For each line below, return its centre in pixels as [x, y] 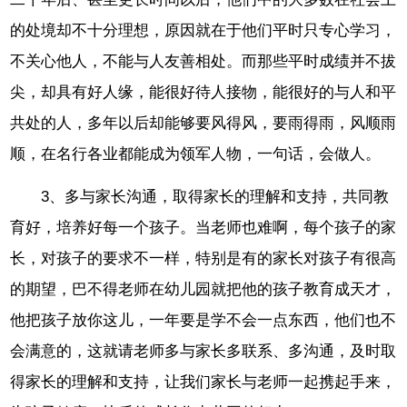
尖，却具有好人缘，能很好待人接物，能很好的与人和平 [203, 93]
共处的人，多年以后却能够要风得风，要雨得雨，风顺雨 [203, 124]
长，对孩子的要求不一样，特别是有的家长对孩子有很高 [203, 259]
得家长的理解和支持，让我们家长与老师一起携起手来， [203, 382]
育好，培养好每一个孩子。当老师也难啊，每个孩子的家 [203, 228]
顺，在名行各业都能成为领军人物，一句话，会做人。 [196, 154]
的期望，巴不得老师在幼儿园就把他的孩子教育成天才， [203, 290]
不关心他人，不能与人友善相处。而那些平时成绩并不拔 [203, 62]
